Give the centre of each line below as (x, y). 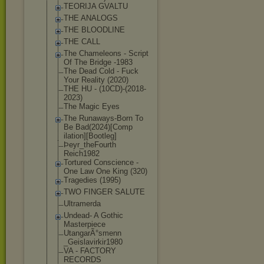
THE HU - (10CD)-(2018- (105, 89)
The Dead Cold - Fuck (101, 71)
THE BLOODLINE (94, 30)
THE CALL (82, 42)
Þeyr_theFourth (90, 145)
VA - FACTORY (90, 251)
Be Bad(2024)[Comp (98, 127)
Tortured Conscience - (101, 162)
